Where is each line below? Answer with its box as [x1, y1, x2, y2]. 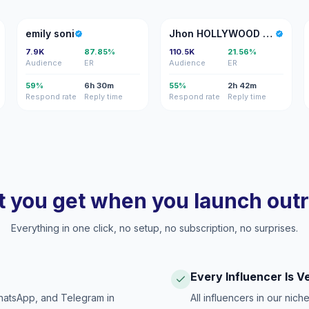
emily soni [26, 28, 74, 39]
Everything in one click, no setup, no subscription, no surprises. [11, 222, 298, 234]
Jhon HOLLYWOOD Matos [263, 28, 272, 39]
